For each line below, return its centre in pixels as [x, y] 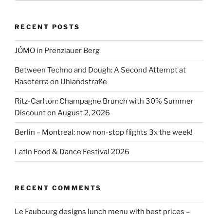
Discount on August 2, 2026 [62, 113]
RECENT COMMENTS [58, 188]
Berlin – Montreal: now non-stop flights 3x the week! [104, 132]
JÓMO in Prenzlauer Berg [57, 50]
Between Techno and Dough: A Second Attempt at [100, 70]
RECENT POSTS [47, 27]
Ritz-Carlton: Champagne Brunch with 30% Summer [104, 101]
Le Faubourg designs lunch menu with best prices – [102, 212]
